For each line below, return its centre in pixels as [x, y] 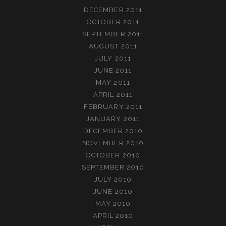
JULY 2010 [113, 179]
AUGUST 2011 [113, 46]
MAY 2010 [113, 203]
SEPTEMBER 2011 [113, 34]
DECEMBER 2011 [113, 10]
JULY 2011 [113, 58]
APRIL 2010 [113, 215]
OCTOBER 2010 [113, 155]
